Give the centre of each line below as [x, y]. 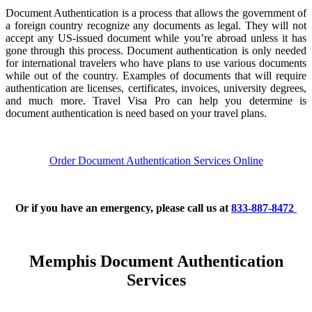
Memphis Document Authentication [156, 261]
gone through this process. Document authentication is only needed [156, 50]
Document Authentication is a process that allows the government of [156, 13]
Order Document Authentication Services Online [156, 160]
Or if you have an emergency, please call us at [122, 208]
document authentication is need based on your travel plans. [136, 113]
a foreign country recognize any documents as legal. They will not [156, 25]
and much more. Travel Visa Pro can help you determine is [156, 100]
